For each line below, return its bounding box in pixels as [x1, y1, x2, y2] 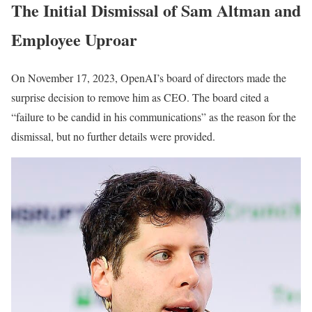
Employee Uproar [11, 26, 137, 52]
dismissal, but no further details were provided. [11, 128, 215, 143]
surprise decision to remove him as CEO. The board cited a [11, 89, 269, 104]
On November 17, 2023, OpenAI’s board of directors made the [11, 70, 286, 85]
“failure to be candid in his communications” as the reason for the [11, 109, 296, 124]
